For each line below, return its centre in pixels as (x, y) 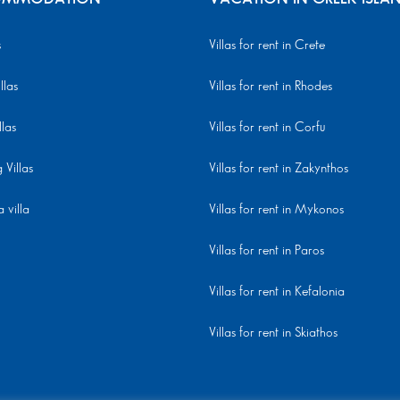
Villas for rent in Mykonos (276, 210)
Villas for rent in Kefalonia (277, 292)
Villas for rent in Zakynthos (279, 169)
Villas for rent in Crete (267, 46)
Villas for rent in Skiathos (273, 333)
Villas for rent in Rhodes (271, 87)
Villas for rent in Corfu (267, 128)
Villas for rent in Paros (267, 251)
